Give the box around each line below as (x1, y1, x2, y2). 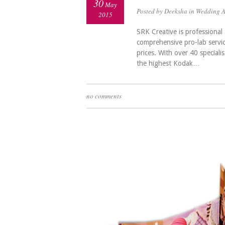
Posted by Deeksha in (137, 6, 196, 16)
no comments (86, 91, 122, 100)
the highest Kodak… (137, 59, 200, 67)
